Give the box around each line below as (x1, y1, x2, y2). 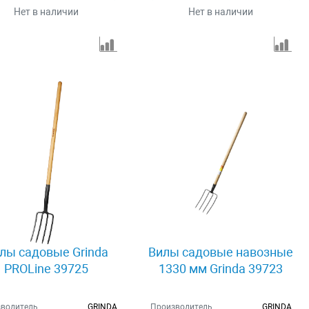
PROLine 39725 (4, 261, 89, 276)
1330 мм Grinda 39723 (159, 261, 283, 276)
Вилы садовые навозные (148, 244, 294, 259)
